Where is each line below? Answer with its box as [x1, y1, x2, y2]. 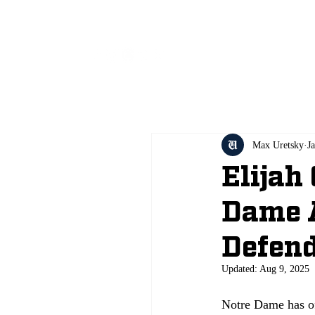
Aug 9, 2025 [259, 264, 309, 274]
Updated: [221, 264, 259, 274]
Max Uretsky [252, 139, 304, 150]
